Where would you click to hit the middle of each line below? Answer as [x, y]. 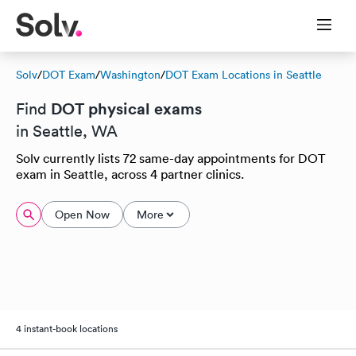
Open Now [82, 215]
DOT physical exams [126, 108]
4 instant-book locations [67, 328]
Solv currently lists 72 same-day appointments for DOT [170, 158]
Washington [130, 75]
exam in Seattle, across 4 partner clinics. [130, 174]
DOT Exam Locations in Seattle [244, 75]
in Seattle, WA [67, 131]
